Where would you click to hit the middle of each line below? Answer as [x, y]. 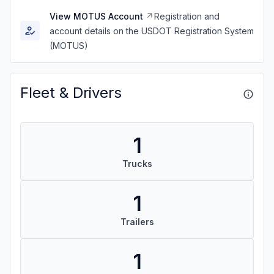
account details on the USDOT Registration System [152, 31]
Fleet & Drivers [71, 93]
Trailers [137, 222]
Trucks [137, 164]
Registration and [187, 16]
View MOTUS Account [96, 16]
